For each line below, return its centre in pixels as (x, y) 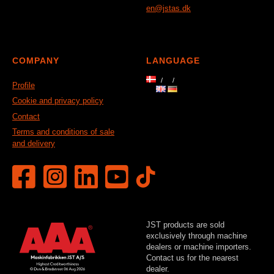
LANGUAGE (173, 61)
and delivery (34, 144)
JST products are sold (185, 224)
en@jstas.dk (168, 9)
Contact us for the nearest (192, 257)
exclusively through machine (197, 235)
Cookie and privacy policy (58, 101)
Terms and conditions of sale (63, 132)
